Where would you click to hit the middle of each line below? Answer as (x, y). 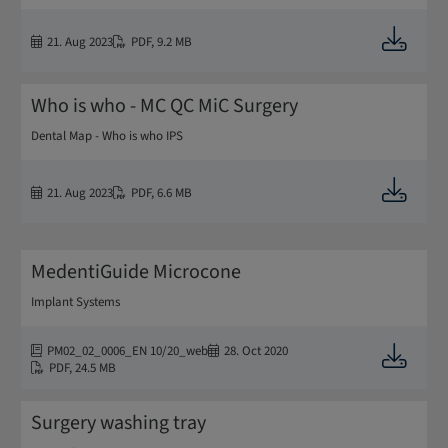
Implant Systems (75, 301)
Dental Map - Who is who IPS (107, 135)
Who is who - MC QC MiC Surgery (164, 105)
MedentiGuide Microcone (136, 271)
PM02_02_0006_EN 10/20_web (127, 350)
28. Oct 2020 (256, 350)
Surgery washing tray (118, 422)
